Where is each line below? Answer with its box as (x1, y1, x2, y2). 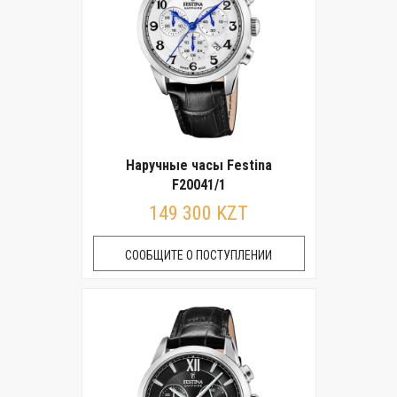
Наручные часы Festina (125, 157, 272, 174)
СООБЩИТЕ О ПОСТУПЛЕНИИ (125, 248, 272, 262)
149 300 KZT (149, 202, 248, 224)
